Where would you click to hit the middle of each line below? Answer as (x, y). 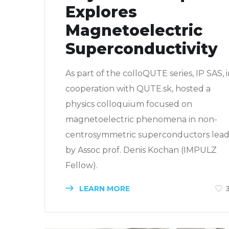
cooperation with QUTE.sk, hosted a (138, 88)
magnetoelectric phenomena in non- (141, 119)
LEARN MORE (104, 188)
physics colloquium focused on (129, 104)
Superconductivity (142, 49)
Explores (101, 12)
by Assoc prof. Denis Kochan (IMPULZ (141, 150)
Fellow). (82, 165)
